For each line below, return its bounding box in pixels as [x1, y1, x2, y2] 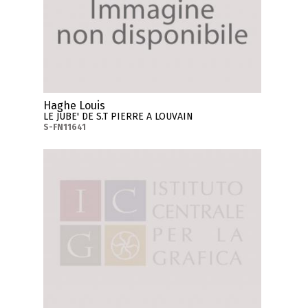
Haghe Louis [43, 98, 106, 112]
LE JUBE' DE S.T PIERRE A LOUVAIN [43, 110, 194, 122]
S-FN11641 [43, 122, 87, 132]
